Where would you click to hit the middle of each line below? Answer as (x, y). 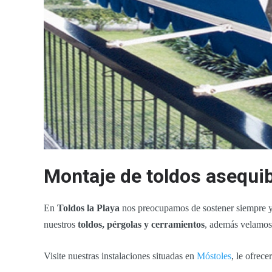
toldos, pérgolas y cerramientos (141, 225)
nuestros (61, 225)
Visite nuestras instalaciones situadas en (120, 256)
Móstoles (214, 256)
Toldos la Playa (88, 208)
